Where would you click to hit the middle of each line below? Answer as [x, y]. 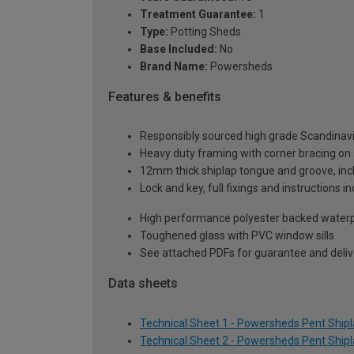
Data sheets [143, 284]
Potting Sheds [205, 31]
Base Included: [179, 49]
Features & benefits [165, 96]
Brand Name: [174, 66]
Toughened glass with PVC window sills [237, 236]
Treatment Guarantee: [198, 14]
